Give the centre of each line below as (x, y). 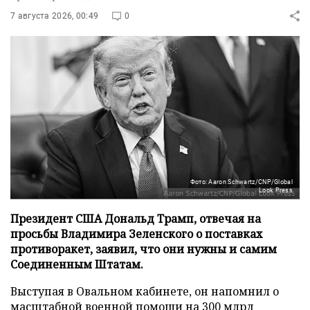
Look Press (276, 191)
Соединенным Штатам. (77, 265)
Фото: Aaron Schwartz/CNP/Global (241, 182)
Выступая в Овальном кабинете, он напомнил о (145, 292)
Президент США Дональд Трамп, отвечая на (136, 219)
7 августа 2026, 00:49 (55, 16)
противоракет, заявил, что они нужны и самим (144, 249)
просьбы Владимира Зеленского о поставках (136, 234)
